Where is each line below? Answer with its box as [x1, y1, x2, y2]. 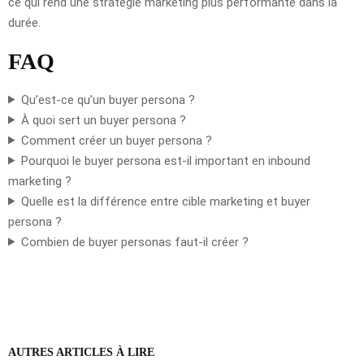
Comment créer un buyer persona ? [20, 132, 212, 148]
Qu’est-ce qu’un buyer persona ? [20, 92, 195, 107]
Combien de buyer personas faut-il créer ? [20, 234, 249, 249]
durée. [8, 15, 41, 30]
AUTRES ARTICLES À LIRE [8, 345, 154, 358]
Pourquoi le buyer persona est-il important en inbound [20, 153, 310, 168]
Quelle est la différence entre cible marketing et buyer [20, 193, 310, 209]
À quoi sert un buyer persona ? [20, 112, 186, 128]
